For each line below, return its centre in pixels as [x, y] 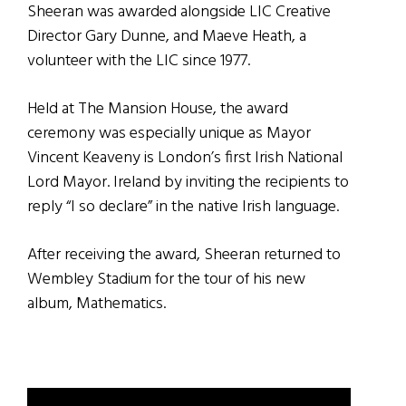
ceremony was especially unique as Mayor [169, 134]
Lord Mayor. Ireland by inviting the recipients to [188, 183]
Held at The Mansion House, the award [158, 110]
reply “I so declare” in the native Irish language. [183, 208]
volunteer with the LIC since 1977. [139, 62]
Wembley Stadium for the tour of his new [166, 280]
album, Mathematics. [97, 304]
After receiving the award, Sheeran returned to [184, 256]
